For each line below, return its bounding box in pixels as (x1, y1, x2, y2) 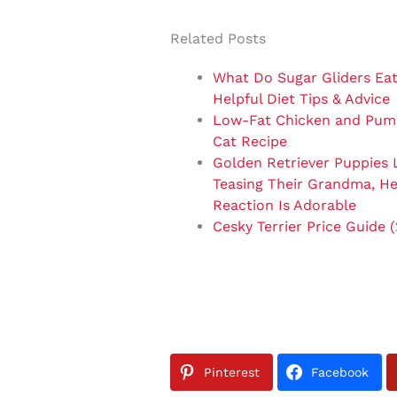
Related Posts (170, 29, 266, 47)
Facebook (311, 364, 369, 379)
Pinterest (204, 364, 260, 379)
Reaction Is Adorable (213, 196, 356, 214)
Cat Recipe (213, 132, 287, 150)
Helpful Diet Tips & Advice (213, 90, 390, 107)
